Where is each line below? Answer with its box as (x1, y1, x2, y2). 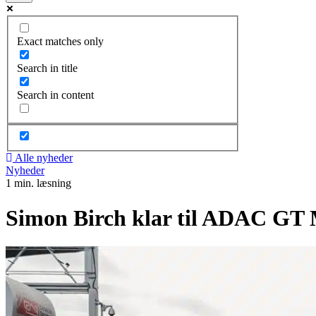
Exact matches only (17, 35, 104, 47)
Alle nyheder (15, 152, 73, 164)
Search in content (17, 88, 94, 101)
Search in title (17, 61, 78, 74)
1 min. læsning (6, 177, 71, 190)
